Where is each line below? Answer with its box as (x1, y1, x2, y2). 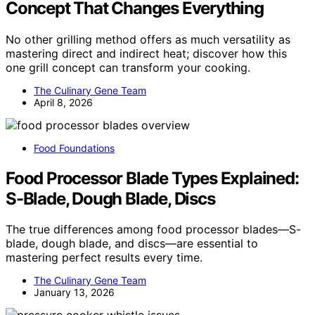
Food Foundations (34, 141, 115, 154)
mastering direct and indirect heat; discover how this (6, 46, 287, 60)
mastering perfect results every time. (6, 250, 202, 265)
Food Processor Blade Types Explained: (6, 167, 299, 188)
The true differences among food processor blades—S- (6, 222, 301, 237)
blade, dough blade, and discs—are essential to (6, 236, 258, 251)
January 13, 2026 (34, 286, 115, 299)
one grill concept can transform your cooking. (6, 60, 250, 75)
